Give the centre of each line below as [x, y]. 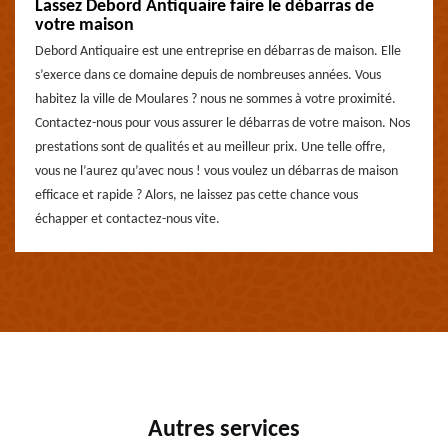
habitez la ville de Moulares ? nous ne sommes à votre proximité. [215, 99]
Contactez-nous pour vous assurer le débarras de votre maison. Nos [222, 123]
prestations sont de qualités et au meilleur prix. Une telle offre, [210, 147]
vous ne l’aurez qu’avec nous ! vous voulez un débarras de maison [216, 171]
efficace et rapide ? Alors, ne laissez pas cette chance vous [196, 195]
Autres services [224, 430]
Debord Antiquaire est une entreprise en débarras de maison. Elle [218, 51]
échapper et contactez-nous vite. [127, 219]
